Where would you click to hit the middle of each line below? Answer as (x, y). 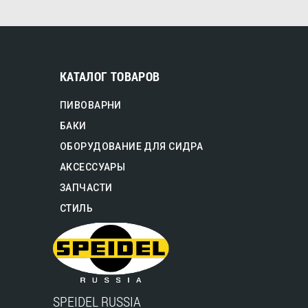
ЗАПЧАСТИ (86, 188)
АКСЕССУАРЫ (93, 167)
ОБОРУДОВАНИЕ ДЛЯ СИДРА (132, 146)
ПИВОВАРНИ (91, 105)
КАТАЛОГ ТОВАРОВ (110, 76)
